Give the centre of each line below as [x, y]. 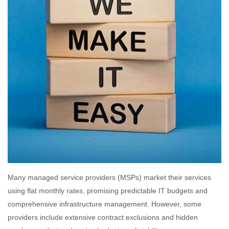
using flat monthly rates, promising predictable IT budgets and [108, 190]
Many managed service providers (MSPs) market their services [109, 177]
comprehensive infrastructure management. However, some [105, 204]
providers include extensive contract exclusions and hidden [103, 217]
